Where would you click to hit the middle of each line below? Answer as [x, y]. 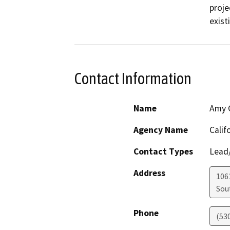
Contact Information [133, 78]
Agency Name [161, 130]
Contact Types [163, 152]
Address [149, 173]
